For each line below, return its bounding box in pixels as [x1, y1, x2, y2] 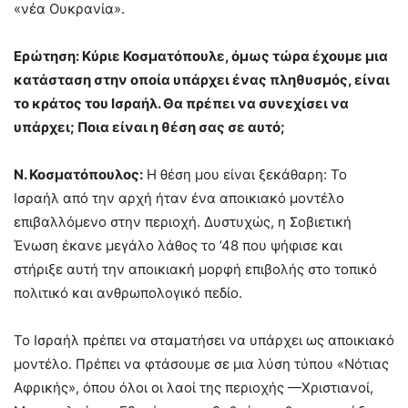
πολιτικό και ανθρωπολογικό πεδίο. [14, 283, 242, 301]
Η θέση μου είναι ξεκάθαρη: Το [143, 165, 347, 183]
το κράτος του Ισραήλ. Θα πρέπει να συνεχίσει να [14, 94, 349, 112]
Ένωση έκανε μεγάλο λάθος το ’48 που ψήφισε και [14, 236, 342, 254]
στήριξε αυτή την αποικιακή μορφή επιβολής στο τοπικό [14, 260, 377, 278]
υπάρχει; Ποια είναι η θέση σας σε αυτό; [14, 117, 285, 136]
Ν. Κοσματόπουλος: [14, 165, 143, 183]
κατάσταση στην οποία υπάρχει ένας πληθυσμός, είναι [14, 70, 390, 88]
